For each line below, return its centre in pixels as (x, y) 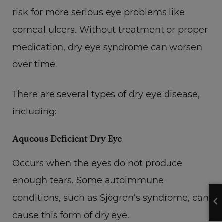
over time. (35, 64)
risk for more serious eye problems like (99, 12)
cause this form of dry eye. (71, 215)
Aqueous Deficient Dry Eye (67, 138)
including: (34, 111)
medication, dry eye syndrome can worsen (107, 47)
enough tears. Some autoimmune (88, 180)
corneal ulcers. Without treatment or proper (110, 29)
